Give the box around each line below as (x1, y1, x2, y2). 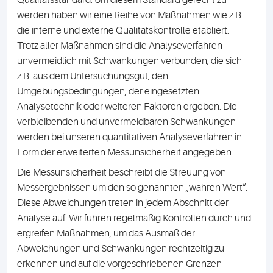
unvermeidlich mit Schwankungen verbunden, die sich (17, 55, 242, 66)
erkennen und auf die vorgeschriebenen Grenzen (17, 258, 222, 269)
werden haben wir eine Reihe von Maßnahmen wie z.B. (17, 10, 243, 21)
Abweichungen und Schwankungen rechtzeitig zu (17, 243, 224, 254)
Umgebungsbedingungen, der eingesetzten (17, 86, 199, 97)
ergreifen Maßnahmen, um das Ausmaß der (17, 228, 195, 239)
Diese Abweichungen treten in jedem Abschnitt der (17, 197, 229, 208)
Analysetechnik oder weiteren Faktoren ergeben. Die (17, 101, 237, 112)
